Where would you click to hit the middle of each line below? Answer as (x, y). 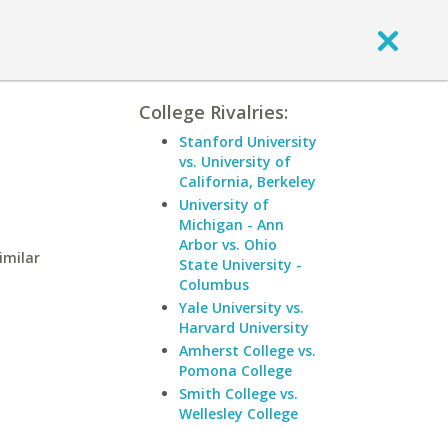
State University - (240, 264)
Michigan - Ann (231, 224)
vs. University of (235, 161)
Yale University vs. (241, 307)
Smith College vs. (238, 393)
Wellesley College (238, 413)
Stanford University (248, 141)
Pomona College (235, 370)
